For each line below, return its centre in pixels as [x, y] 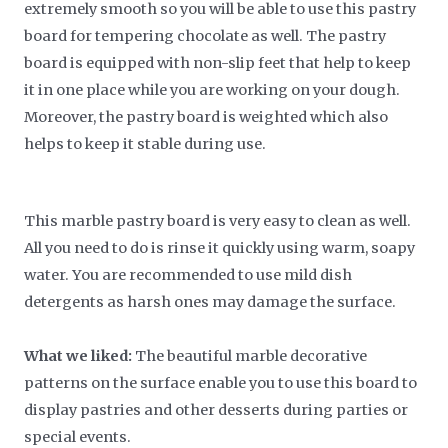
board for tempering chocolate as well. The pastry [205, 35]
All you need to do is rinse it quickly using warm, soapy [220, 248]
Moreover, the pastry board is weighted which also [206, 116]
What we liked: [78, 356]
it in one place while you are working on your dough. [212, 89]
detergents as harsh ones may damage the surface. [210, 302]
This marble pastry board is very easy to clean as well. [218, 221]
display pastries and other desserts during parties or [216, 410]
